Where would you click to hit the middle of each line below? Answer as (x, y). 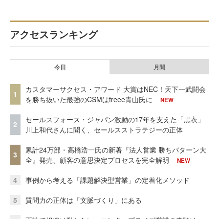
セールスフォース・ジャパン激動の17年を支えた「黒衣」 (115, 119)
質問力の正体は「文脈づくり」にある (84, 200)
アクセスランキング (54, 34)
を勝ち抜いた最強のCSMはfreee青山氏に (89, 99)
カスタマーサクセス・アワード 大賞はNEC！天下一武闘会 (116, 89)
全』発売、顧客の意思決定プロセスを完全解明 (97, 160)
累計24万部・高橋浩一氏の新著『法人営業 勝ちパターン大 (116, 149)
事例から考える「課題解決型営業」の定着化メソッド (108, 180)
